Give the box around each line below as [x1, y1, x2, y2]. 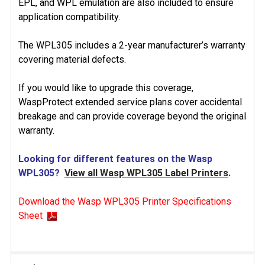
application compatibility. [18, 11, 120, 22]
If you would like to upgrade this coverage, [18, 82, 193, 93]
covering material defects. [18, 54, 126, 65]
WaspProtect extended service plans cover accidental [18, 96, 242, 108]
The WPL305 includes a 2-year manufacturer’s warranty [18, 40, 245, 51]
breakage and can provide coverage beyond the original [18, 111, 246, 122]
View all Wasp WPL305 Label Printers [64, 167, 228, 179]
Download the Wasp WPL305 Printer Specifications [18, 196, 231, 207]
